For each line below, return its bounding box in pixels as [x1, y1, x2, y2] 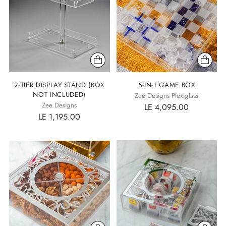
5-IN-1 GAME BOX [138, 80, 195, 90]
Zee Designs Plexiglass [135, 90, 199, 100]
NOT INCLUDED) [33, 89, 86, 99]
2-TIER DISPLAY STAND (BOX [14, 80, 105, 90]
